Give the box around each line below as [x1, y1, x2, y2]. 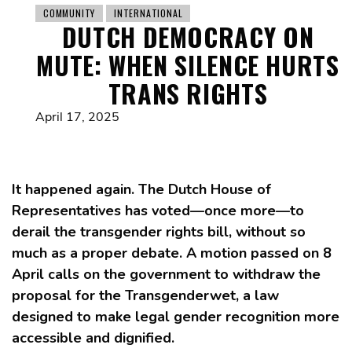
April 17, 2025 [35, 108, 119, 126]
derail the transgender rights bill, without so [12, 222, 306, 242]
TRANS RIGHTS [108, 75, 268, 112]
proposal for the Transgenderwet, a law [12, 286, 279, 306]
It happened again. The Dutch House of [12, 180, 271, 200]
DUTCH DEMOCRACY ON [61, 18, 314, 56]
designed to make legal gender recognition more [12, 307, 339, 327]
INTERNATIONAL [114, 6, 183, 20]
